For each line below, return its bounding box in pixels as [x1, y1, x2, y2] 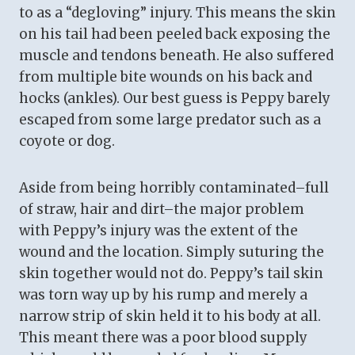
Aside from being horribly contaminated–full [19, 179, 329, 197]
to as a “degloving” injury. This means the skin [19, 4, 336, 22]
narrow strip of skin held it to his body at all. [19, 307, 321, 326]
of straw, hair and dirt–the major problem [19, 200, 304, 219]
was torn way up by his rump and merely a [19, 286, 307, 304]
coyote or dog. [19, 132, 115, 151]
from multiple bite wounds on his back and [19, 68, 312, 86]
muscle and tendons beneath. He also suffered [19, 47, 334, 65]
